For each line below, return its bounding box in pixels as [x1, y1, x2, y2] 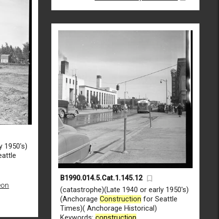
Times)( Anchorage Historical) [60, 204, 157, 213]
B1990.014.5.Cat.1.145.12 [60, 174, 142, 183]
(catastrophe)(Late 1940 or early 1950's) [60, 186, 189, 195]
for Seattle [141, 195, 177, 204]
